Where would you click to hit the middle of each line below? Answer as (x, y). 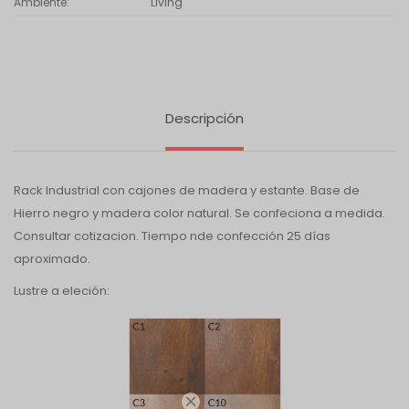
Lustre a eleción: (62, 290)
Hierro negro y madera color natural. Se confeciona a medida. (199, 213)
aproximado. (52, 258)
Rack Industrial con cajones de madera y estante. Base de (187, 190)
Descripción (204, 118)
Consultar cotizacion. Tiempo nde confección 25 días (172, 236)
